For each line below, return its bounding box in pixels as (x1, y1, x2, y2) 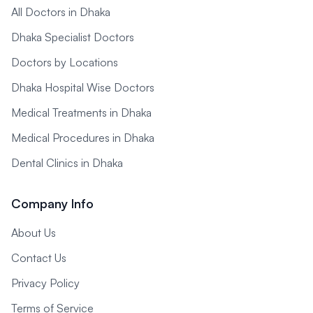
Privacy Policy (11, 276, 80, 290)
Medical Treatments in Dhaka (11, 105, 152, 119)
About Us (11, 226, 56, 240)
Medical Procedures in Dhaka (11, 131, 154, 145)
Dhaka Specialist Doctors (11, 30, 134, 44)
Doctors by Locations (11, 55, 118, 69)
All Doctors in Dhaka (11, 5, 110, 19)
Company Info (11, 196, 94, 211)
